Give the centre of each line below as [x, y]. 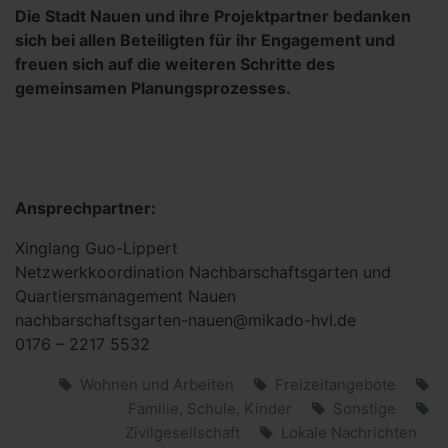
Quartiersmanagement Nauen [125, 296]
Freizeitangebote [335, 384]
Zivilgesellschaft [182, 432]
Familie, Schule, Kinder [210, 408]
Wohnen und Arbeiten [157, 384]
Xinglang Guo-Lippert [96, 248]
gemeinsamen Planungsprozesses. [153, 88]
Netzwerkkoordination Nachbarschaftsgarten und [203, 272]
